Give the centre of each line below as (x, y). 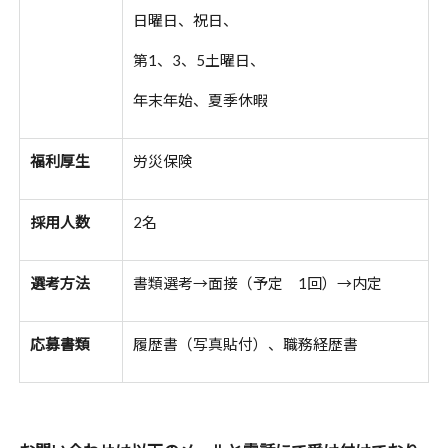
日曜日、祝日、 (185, 20)
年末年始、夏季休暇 (200, 100)
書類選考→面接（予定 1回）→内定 (257, 283)
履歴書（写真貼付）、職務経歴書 (245, 344)
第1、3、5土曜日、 (198, 60)
